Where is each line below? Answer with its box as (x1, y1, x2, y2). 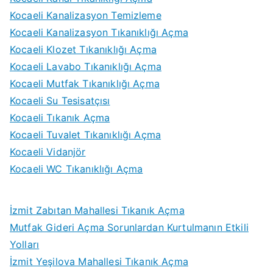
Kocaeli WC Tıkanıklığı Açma (10, 162, 143, 175)
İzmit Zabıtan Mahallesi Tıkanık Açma (10, 204, 185, 216)
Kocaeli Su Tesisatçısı (10, 94, 110, 107)
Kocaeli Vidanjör (10, 145, 86, 158)
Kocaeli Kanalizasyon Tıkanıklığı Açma (10, 26, 188, 38)
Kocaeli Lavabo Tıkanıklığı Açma (10, 60, 161, 73)
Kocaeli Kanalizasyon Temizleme (10, 9, 161, 21)
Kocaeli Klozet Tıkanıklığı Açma (10, 43, 157, 55)
